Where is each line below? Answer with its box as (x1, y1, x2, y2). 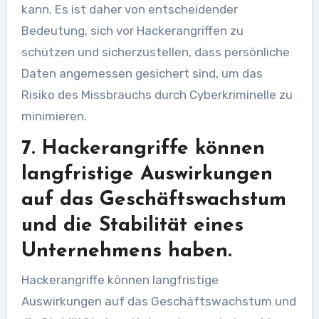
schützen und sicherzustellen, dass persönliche (21, 45, 290, 59)
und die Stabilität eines (21, 216, 244, 236)
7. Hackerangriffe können (21, 139, 265, 159)
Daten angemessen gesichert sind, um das (21, 66, 263, 80)
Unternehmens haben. (21, 241, 231, 261)
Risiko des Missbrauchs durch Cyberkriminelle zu (21, 88, 293, 102)
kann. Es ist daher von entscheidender (21, 2, 238, 16)
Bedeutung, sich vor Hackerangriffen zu (21, 23, 244, 38)
